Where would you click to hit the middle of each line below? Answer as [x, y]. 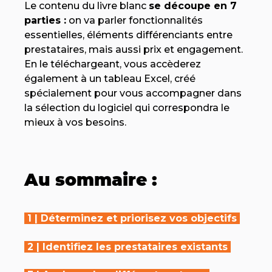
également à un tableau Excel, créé [110, 78]
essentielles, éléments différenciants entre [128, 35]
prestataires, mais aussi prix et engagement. [134, 49]
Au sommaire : [91, 180]
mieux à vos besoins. [75, 122]
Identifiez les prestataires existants [135, 246]
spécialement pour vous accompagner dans [133, 93]
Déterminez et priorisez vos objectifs [139, 219]
